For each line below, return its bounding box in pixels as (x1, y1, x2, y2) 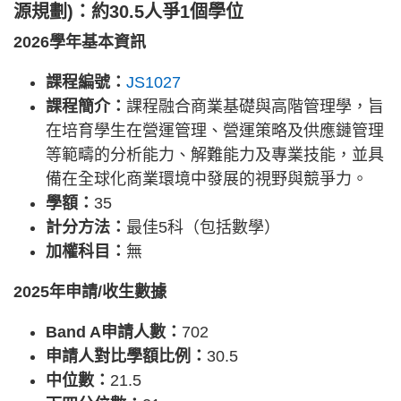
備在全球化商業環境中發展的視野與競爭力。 (46, 169, 368, 188)
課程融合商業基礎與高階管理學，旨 (126, 97, 384, 115)
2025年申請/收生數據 (13, 282, 166, 301)
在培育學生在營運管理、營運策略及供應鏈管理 (46, 121, 384, 140)
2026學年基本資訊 (13, 32, 146, 51)
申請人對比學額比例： (46, 346, 207, 365)
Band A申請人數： (46, 322, 182, 341)
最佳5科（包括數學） (126, 218, 280, 236)
